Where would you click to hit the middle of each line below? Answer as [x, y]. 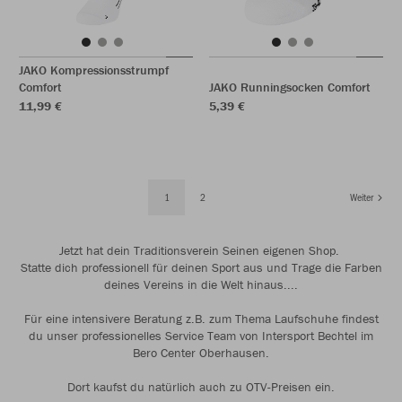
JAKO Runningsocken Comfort [290, 87]
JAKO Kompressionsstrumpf [94, 70]
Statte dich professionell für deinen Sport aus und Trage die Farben [201, 267]
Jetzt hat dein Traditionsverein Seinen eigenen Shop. [201, 250]
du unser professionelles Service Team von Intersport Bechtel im [201, 336]
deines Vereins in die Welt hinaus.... [201, 284]
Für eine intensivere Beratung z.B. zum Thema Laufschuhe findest [201, 319]
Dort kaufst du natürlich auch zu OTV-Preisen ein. [201, 387]
